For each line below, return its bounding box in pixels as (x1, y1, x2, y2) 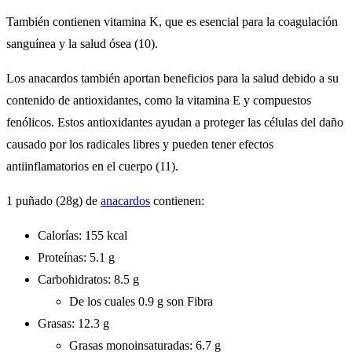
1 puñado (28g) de (6, 193, 101, 207)
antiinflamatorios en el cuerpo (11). (6, 159, 178, 173)
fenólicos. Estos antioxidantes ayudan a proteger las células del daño (6, 115, 343, 129)
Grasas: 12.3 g (38, 316, 109, 330)
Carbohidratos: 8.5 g (38, 272, 139, 286)
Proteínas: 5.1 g (38, 250, 115, 264)
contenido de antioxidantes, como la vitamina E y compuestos (6, 93, 311, 107)
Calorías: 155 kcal (38, 228, 127, 242)
